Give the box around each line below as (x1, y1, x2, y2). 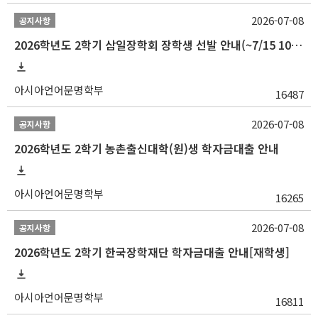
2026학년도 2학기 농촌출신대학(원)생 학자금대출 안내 (14, 139, 279, 157)
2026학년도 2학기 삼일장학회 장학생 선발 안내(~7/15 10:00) (291, 35, 302, 53)
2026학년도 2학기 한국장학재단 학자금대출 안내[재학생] (14, 243, 290, 261)
